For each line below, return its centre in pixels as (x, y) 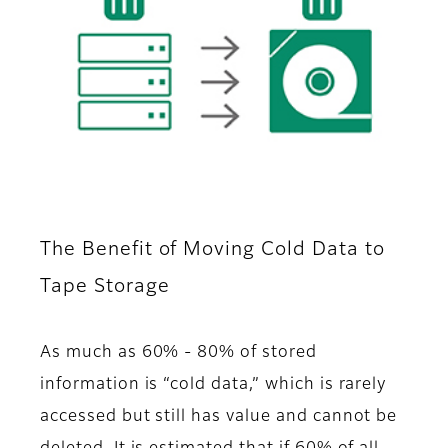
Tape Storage (105, 287)
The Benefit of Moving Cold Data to (212, 250)
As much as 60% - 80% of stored (178, 353)
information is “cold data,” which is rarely (213, 385)
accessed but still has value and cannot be (219, 417)
